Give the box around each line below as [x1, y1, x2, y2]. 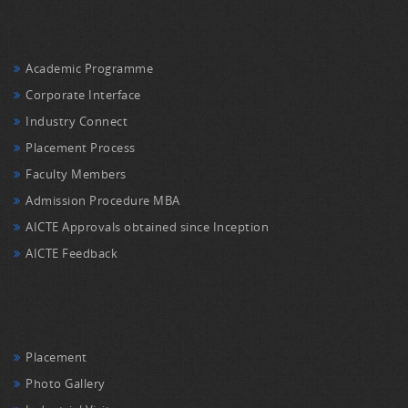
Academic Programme [25, 59, 153, 76]
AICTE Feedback [25, 244, 117, 261]
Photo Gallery [25, 374, 106, 392]
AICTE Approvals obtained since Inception [25, 218, 269, 235]
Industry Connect [25, 112, 127, 129]
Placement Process [25, 138, 136, 156]
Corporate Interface [25, 86, 141, 103]
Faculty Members [25, 165, 127, 182]
